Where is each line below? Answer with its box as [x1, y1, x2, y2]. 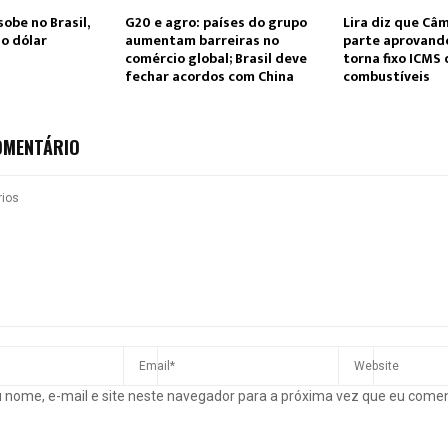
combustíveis [342, 65, 430, 89]
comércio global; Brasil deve [124, 47, 307, 71]
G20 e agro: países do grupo [124, 11, 307, 35]
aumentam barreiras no [124, 29, 279, 53]
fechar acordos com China [124, 65, 294, 89]
